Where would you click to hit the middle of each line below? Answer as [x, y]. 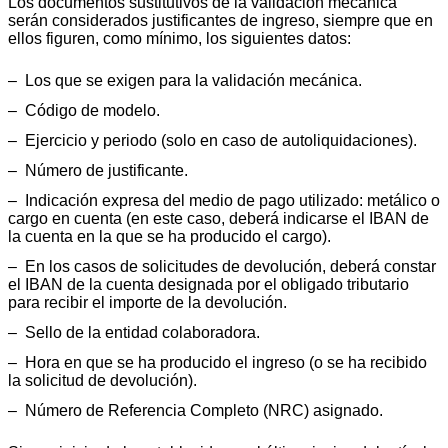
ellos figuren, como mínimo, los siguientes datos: [179, 39]
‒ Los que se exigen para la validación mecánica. [185, 81]
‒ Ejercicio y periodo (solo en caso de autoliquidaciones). [212, 141]
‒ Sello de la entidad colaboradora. [134, 333]
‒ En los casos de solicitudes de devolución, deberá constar [222, 267]
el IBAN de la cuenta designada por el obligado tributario [208, 285]
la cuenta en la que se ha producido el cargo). [169, 237]
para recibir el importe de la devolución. [147, 303]
